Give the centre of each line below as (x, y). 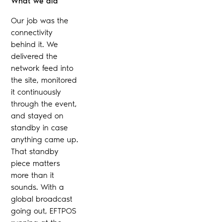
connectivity (32, 32)
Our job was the (40, 20)
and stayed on (37, 115)
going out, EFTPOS (44, 211)
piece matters (36, 163)
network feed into (42, 68)
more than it (33, 175)
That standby (35, 151)
